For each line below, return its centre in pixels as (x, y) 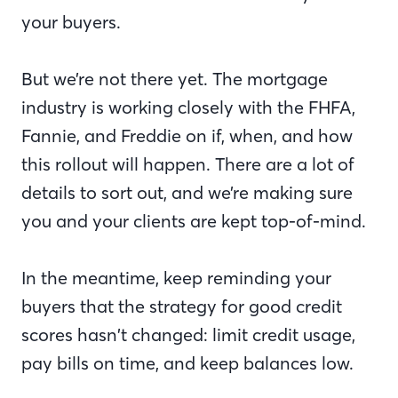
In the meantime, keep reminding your (176, 278)
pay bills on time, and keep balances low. (190, 363)
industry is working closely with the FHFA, (188, 107)
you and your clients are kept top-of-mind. (196, 221)
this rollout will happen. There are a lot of (188, 164)
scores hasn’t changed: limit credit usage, (188, 334)
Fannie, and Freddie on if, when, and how (187, 135)
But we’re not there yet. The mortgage (175, 79)
